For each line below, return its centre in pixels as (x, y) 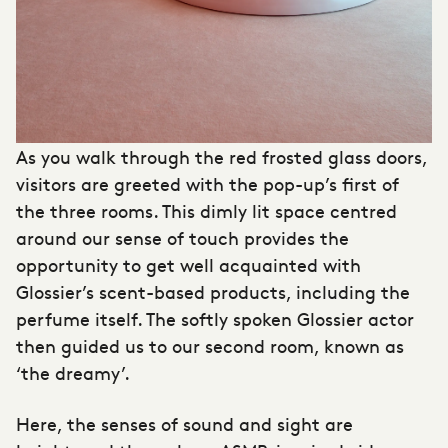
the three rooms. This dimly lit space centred (206, 211)
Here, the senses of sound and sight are (184, 424)
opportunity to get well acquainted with (188, 265)
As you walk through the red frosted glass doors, (221, 157)
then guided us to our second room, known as (210, 346)
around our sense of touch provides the (182, 238)
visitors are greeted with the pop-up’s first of (207, 184)
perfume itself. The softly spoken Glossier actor (215, 319)
